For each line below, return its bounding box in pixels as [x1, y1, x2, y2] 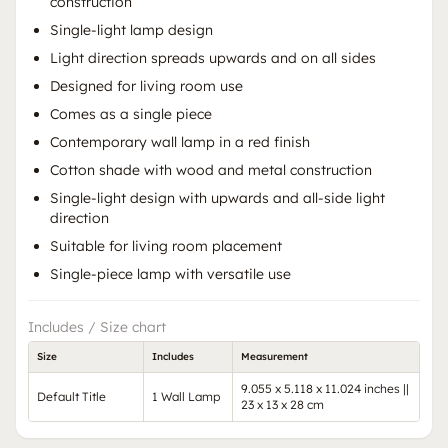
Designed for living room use [50, 77, 243, 96]
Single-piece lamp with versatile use [50, 265, 291, 284]
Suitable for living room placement [50, 237, 282, 256]
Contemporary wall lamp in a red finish [50, 133, 310, 152]
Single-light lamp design [50, 21, 213, 40]
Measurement [241, 350, 308, 364]
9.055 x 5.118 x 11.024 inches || [241, 381, 409, 397]
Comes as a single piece [50, 105, 212, 124]
